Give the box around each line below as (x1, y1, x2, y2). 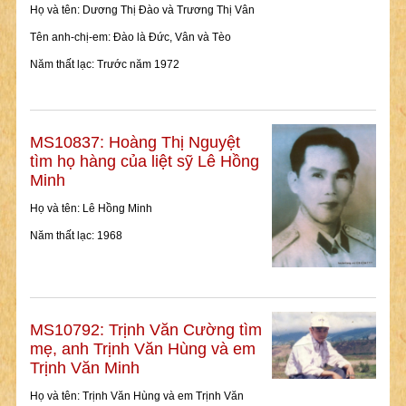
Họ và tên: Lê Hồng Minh (29, 202, 152, 216)
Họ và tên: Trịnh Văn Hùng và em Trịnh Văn (29, 390, 244, 403)
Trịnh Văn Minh (29, 359, 140, 378)
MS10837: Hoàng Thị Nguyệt (29, 133, 240, 152)
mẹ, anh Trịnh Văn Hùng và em (29, 340, 256, 359)
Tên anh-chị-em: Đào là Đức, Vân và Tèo (29, 31, 231, 44)
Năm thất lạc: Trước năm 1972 (29, 58, 179, 72)
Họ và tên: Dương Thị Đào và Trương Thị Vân (29, 4, 255, 17)
